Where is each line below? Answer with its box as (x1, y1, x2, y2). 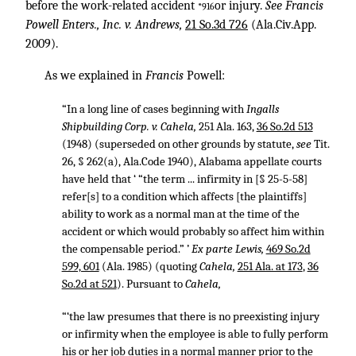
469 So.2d (265, 242, 311, 256)
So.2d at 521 (61, 277, 117, 291)
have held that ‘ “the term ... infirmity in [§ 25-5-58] (61, 172, 308, 186)
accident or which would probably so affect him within (61, 224, 324, 238)
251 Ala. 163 (198, 119, 252, 133)
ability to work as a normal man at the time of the (61, 207, 300, 221)
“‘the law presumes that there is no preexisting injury (61, 309, 319, 323)
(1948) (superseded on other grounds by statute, (61, 137, 296, 151)
